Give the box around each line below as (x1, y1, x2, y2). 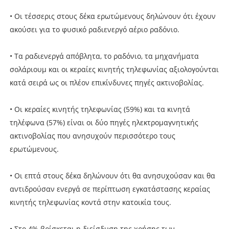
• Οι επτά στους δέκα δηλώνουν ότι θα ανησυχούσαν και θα (9, 170, 215, 180)
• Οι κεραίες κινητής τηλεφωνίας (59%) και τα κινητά (9, 104, 190, 114)
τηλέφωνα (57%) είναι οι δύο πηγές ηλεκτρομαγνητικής (9, 117, 198, 127)
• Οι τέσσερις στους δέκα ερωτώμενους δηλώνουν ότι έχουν (9, 11, 216, 21)
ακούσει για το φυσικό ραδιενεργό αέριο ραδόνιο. (9, 24, 179, 34)
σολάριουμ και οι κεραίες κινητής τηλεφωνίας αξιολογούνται (9, 64, 219, 74)
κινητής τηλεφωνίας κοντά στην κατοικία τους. (9, 197, 171, 207)
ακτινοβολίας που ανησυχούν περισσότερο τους (9, 130, 175, 141)
